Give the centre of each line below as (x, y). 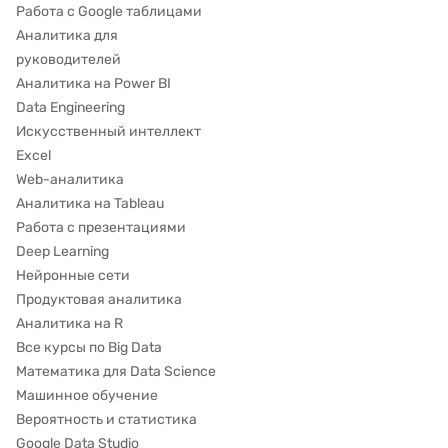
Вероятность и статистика (106, 419)
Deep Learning (62, 251)
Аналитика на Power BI (93, 83)
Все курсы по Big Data (89, 347)
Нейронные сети (73, 275)
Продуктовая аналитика (99, 299)
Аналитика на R (69, 323)
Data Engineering (70, 107)
